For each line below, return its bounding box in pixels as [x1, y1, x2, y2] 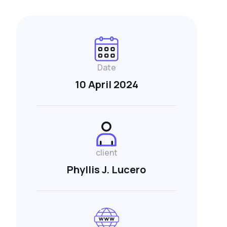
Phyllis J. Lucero [67, 162, 146, 176]
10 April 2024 [74, 77, 138, 91]
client [95, 146, 118, 158]
